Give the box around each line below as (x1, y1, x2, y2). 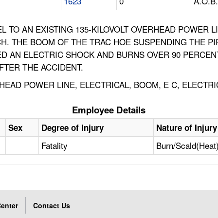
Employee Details (72, 103, 146, 117)
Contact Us (33, 200, 71, 211)
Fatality (41, 139, 68, 152)
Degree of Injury (41, 122, 104, 134)
